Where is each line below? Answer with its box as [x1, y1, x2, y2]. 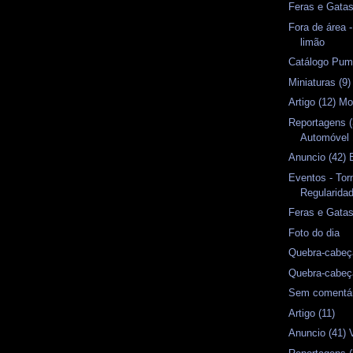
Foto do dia [288, 226, 340, 239]
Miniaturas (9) [288, 76, 351, 88]
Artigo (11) [288, 307, 336, 319]
